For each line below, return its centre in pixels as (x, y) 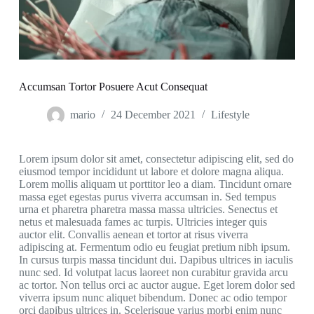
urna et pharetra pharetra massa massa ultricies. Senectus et (148, 210)
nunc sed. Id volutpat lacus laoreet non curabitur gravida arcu (153, 273)
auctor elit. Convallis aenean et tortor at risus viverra (133, 235)
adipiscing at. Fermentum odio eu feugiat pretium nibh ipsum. (154, 247)
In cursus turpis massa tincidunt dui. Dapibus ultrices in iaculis (156, 260)
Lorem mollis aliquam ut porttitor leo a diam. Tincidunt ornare (155, 184)
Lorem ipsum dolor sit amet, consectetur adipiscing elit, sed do (156, 159)
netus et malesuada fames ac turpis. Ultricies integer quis (143, 222)
